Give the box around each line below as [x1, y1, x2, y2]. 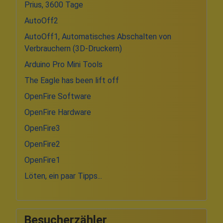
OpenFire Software [24, 91, 91, 101]
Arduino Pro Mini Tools [24, 59, 103, 69]
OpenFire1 [24, 155, 60, 165]
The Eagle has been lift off [24, 75, 119, 85]
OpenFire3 [24, 123, 60, 133]
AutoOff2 [24, 15, 58, 25]
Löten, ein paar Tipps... [24, 171, 102, 181]
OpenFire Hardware [24, 107, 91, 117]
